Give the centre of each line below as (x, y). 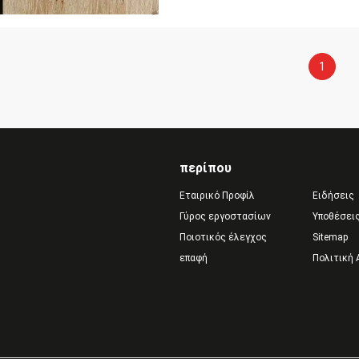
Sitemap (330, 237)
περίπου (206, 168)
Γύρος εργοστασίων (225, 216)
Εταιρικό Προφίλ (217, 196)
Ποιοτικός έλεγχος (223, 237)
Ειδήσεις (333, 196)
